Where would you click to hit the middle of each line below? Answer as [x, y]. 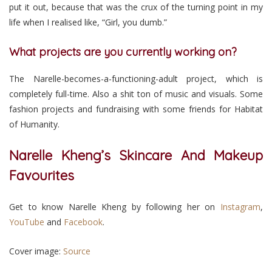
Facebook [83, 222]
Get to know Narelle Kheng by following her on [115, 206]
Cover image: [36, 251]
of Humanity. [34, 124]
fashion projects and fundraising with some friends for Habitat [136, 109]
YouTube [27, 222]
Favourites [42, 175]
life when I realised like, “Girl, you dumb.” [88, 22]
